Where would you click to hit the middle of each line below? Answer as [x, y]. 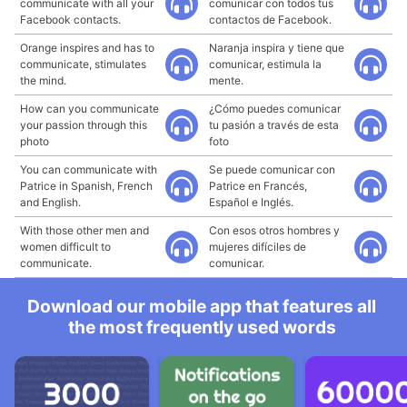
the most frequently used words [202, 327]
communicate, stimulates [83, 64]
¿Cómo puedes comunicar [275, 109]
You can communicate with [89, 169]
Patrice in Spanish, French [86, 186]
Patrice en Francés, [258, 186]
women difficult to [65, 247]
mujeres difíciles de [258, 247]
